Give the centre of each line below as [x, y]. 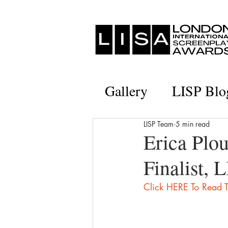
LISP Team [159, 124]
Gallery [126, 91]
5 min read [193, 124]
